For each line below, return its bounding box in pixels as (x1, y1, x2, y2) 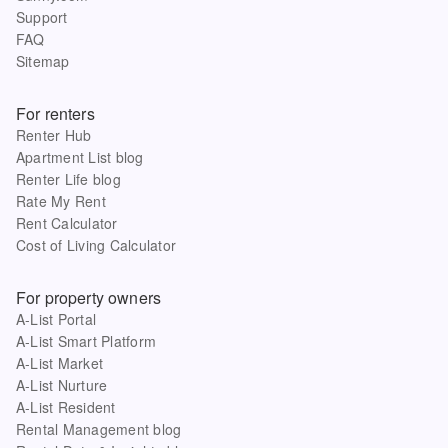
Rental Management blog (16, 419, 182, 439)
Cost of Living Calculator (16, 235, 177, 255)
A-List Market (16, 353, 104, 373)
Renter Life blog (16, 169, 121, 189)
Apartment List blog (16, 147, 144, 167)
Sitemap (16, 51, 70, 71)
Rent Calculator (16, 213, 118, 233)
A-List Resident (16, 397, 116, 417)
